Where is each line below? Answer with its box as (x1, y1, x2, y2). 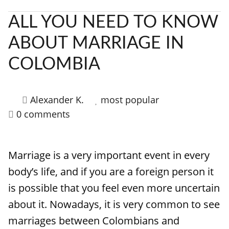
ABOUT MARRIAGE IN (8, 35, 184, 52)
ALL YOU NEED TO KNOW (8, 14, 218, 31)
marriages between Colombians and (8, 214, 179, 227)
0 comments (16, 108, 70, 120)
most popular (101, 94, 159, 106)
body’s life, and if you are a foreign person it (8, 165, 214, 178)
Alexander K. (30, 94, 84, 106)
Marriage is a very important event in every (8, 148, 210, 162)
